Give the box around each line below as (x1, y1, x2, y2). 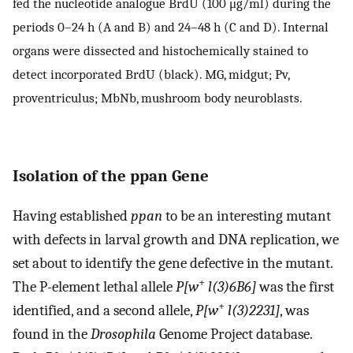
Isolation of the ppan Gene (13, 165, 209, 185)
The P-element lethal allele (13, 277, 176, 295)
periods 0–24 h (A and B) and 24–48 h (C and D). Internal (13, 18, 329, 35)
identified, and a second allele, (13, 301, 195, 319)
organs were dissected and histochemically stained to (13, 42, 308, 58)
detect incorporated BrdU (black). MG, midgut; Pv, (13, 65, 289, 82)
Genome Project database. (156, 325, 312, 343)
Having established (13, 206, 131, 225)
